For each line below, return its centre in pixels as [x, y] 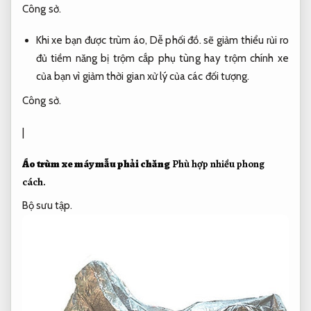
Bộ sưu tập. [48, 205]
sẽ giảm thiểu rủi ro [245, 41]
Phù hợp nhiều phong [218, 164]
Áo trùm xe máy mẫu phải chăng [96, 164]
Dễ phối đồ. [175, 41]
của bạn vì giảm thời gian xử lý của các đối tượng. [143, 77]
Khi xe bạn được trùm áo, [93, 41]
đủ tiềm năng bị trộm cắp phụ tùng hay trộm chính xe [162, 59]
